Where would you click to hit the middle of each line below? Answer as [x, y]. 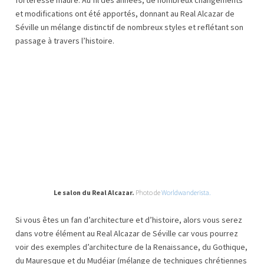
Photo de [148, 193]
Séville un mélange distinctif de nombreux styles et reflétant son [129, 27]
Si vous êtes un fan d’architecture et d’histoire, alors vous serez [129, 220]
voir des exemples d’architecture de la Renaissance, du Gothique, [131, 247]
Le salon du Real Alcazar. [94, 193]
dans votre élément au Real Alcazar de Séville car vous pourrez [127, 234]
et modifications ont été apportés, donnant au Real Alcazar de [125, 13]
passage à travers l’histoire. [65, 40]
